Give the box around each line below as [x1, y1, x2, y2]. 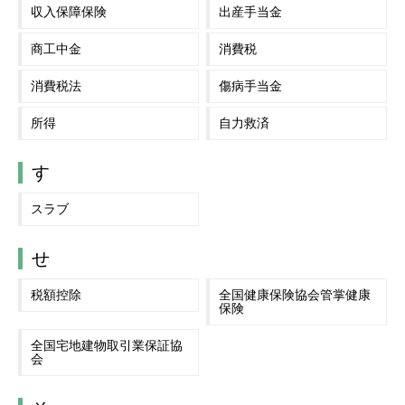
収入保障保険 [31, 4, 107, 19]
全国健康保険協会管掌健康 [219, 287, 372, 303]
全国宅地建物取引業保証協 [31, 338, 183, 353]
